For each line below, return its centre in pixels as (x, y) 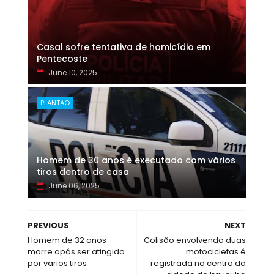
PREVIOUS (48, 225)
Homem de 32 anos (67, 240)
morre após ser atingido (76, 252)
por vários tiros (57, 263)
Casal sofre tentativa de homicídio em (123, 47)
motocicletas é (216, 252)
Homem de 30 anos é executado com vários (136, 160)
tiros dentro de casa (83, 172)
